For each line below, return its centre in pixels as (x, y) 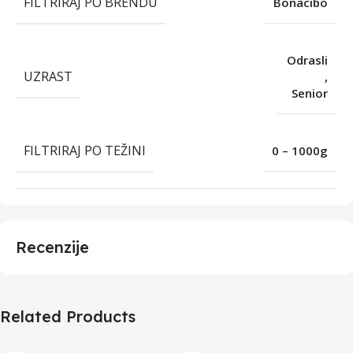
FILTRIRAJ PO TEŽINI (85, 150)
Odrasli (307, 59)
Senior (310, 93)
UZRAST (48, 76)
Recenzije (52, 247)
